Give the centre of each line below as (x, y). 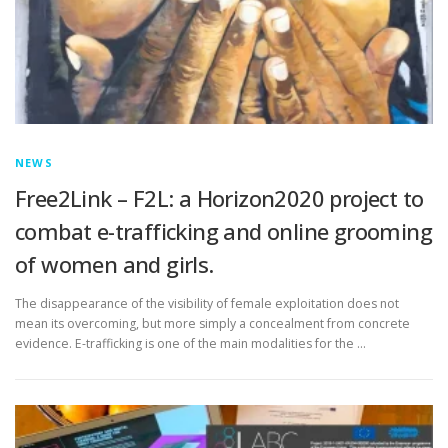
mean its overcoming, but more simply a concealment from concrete (212, 324)
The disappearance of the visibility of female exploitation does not (207, 304)
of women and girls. (114, 264)
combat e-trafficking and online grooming (223, 231)
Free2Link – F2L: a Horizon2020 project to (219, 198)
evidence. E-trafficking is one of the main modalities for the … (190, 344)
